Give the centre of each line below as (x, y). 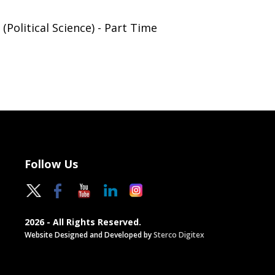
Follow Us (51, 164)
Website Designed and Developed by (89, 235)
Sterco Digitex (179, 235)
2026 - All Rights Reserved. (83, 222)
